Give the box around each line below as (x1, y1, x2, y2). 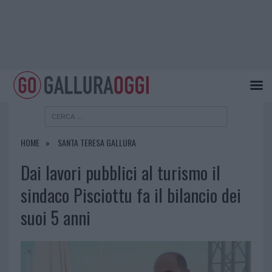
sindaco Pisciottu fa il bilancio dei (20, 182, 241, 208)
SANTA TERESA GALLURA (57, 136, 136, 149)
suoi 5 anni (20, 205, 90, 231)
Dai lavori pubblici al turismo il (20, 160, 220, 186)
